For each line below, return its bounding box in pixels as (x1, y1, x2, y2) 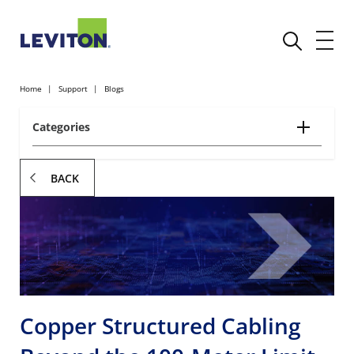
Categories (32, 119, 90, 134)
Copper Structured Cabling (20, 310, 301, 341)
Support (58, 83, 88, 94)
